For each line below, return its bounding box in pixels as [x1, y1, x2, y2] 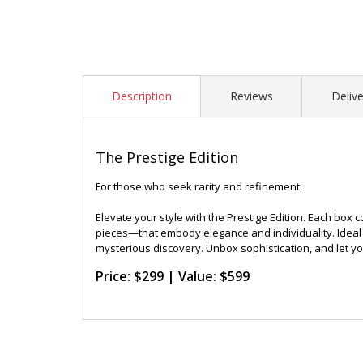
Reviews [230, 88, 273, 104]
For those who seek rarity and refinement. [96, 179, 302, 194]
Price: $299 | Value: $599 [96, 267, 250, 285]
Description [112, 88, 172, 104]
